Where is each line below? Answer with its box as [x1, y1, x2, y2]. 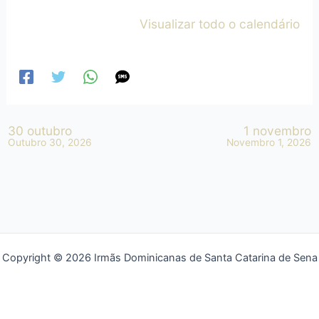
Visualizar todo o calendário [140, 16, 300, 31]
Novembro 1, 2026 [226, 136, 311, 148]
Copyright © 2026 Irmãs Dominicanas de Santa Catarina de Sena [1, 251, 318, 264]
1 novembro [243, 122, 311, 138]
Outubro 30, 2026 [8, 136, 93, 148]
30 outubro [8, 122, 73, 138]
